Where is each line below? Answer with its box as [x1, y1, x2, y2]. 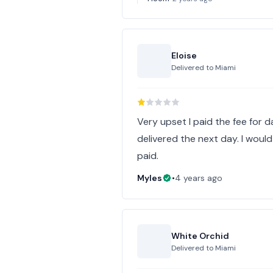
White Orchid [171, 230, 230, 241]
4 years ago [175, 172, 223, 183]
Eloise [171, 50, 197, 61]
